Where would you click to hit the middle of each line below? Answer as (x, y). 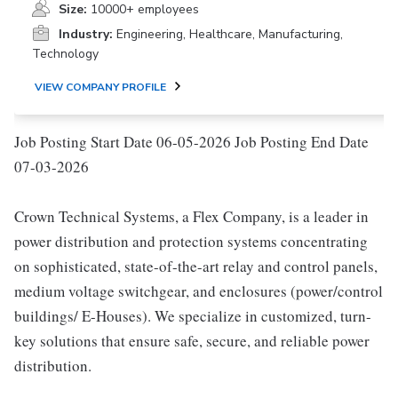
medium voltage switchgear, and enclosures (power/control (199, 291)
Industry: (86, 34)
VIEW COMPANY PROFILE (100, 87)
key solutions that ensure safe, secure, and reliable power (192, 341)
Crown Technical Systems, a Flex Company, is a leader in (191, 216)
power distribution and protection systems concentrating (191, 241)
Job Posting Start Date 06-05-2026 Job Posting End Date (191, 142)
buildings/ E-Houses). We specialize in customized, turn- (193, 316)
